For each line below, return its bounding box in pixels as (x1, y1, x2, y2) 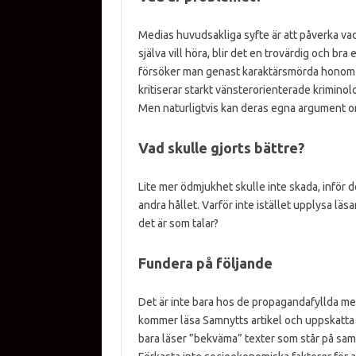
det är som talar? (137, 217, 219, 230)
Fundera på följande (137, 255, 273, 271)
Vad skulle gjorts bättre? (137, 140, 304, 156)
